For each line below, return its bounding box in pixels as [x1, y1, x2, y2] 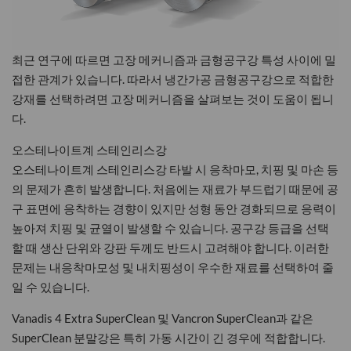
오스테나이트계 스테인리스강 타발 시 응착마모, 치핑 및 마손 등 [12, 161, 338, 176]
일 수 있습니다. [12, 279, 89, 294]
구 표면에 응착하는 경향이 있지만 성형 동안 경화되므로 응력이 [12, 201, 336, 215]
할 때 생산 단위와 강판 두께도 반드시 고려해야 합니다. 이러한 [12, 240, 329, 255]
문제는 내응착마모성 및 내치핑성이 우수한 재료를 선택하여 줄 [12, 259, 334, 274]
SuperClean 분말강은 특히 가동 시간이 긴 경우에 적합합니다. [12, 330, 325, 345]
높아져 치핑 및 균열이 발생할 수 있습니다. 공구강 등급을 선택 [12, 220, 329, 235]
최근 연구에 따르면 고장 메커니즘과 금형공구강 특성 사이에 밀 [12, 52, 336, 67]
